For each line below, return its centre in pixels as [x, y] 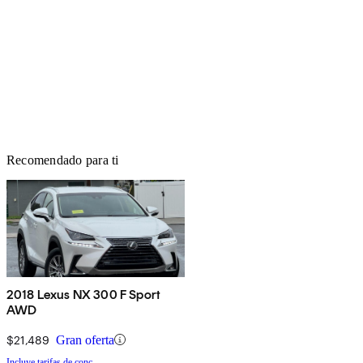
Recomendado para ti [63, 160]
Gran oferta [85, 340]
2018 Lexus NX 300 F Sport [83, 294]
